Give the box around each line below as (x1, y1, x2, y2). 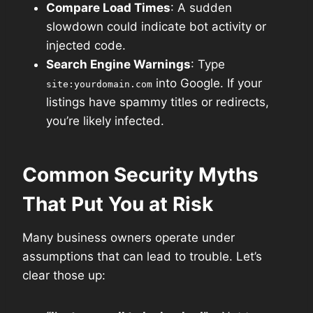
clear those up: (22, 268, 105, 282)
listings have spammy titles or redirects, (46, 94, 269, 109)
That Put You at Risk (22, 191, 213, 216)
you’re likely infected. (46, 113, 164, 128)
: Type (191, 57, 225, 71)
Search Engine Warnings (46, 57, 191, 71)
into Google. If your (152, 75, 262, 90)
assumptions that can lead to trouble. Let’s (22, 249, 262, 263)
